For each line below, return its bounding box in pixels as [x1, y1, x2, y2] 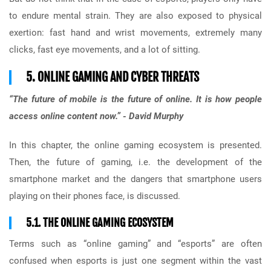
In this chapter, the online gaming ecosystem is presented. [9, 139, 262, 151]
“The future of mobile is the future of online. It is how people [9, 93, 262, 105]
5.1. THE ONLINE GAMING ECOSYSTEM [26, 215, 174, 229]
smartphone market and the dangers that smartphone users [9, 173, 262, 184]
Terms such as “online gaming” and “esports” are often [9, 238, 262, 249]
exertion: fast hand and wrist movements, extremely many [9, 27, 262, 38]
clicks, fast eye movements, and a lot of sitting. [9, 44, 200, 55]
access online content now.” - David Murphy [9, 110, 183, 122]
